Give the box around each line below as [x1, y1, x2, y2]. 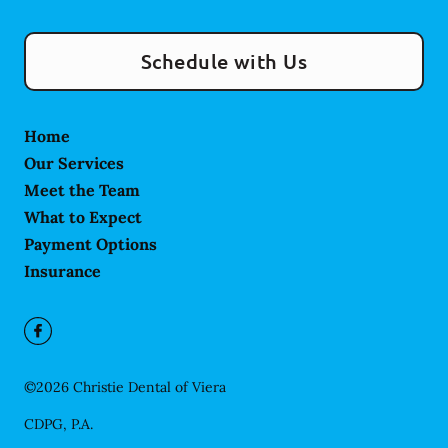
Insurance [24, 261, 101, 282]
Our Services [24, 153, 124, 174]
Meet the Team [24, 180, 140, 201]
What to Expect [24, 207, 142, 228]
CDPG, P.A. [24, 415, 93, 434]
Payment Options [24, 234, 157, 255]
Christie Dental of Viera [73, 378, 226, 397]
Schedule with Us [140, 48, 308, 75]
